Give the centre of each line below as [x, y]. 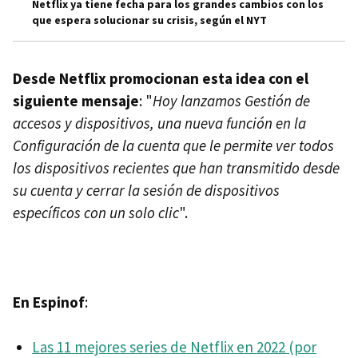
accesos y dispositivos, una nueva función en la [159, 123]
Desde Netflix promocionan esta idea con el [161, 78]
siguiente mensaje [76, 100]
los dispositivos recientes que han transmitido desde [176, 167]
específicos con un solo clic [96, 212]
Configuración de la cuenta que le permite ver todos [173, 145]
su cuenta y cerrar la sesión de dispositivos [146, 190]
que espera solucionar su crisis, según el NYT [149, 20]
